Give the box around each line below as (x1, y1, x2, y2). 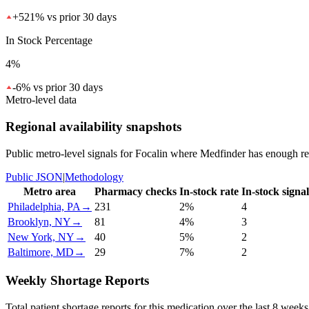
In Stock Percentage (6, 34, 92, 47)
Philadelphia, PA (8, 200, 81, 212)
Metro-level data (6, 94, 77, 106)
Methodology (65, 170, 123, 183)
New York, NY (8, 230, 74, 243)
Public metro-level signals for (6, 147, 135, 159)
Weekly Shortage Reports (6, 273, 149, 288)
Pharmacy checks (94, 185, 177, 197)
